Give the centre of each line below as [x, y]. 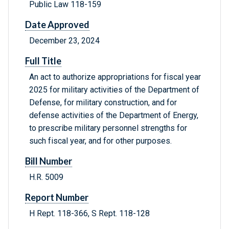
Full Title [43, 61]
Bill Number [49, 161]
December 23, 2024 [64, 41]
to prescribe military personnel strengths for [108, 128]
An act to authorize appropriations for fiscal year [115, 77]
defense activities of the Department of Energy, [114, 116]
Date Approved [57, 25]
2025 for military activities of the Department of [114, 90]
